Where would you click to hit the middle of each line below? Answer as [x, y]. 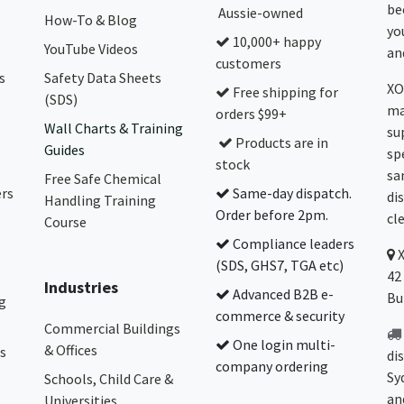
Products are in [280, 142]
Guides [64, 150]
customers [248, 63]
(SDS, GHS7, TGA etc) [280, 265]
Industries [81, 287]
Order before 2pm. [272, 215]
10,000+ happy [275, 41]
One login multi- [283, 344]
